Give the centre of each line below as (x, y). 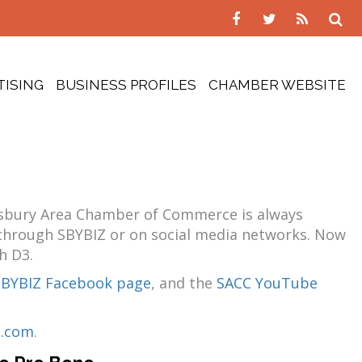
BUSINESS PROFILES (126, 85)
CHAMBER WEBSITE (277, 85)
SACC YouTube (267, 283)
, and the (184, 283)
